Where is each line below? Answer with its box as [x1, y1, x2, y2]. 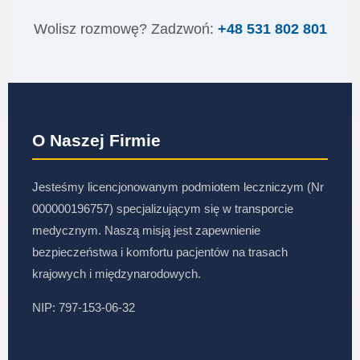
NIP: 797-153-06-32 [32, 300, 135, 314]
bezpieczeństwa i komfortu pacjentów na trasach [32, 244, 288, 259]
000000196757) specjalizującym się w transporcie [32, 201, 293, 215]
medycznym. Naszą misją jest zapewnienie [32, 223, 260, 237]
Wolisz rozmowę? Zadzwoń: [33, 20, 218, 37]
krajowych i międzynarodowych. [32, 266, 201, 280]
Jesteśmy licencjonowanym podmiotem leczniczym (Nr [32, 179, 324, 194]
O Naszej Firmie [32, 130, 161, 149]
